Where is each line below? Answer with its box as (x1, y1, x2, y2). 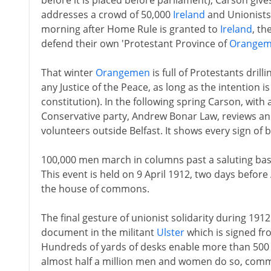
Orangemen (95, 66, 150, 79)
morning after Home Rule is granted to (41, 22, 220, 36)
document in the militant (41, 226, 157, 239)
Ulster (156, 226, 184, 239)
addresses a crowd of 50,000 (41, 8, 173, 21)
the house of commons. (41, 182, 149, 195)
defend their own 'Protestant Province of (41, 37, 229, 50)
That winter (41, 66, 96, 79)
